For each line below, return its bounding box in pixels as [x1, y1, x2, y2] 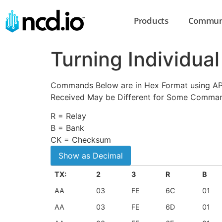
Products [134, 15, 168, 27]
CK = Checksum [51, 135, 111, 145]
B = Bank [51, 123, 84, 133]
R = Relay [51, 111, 86, 121]
